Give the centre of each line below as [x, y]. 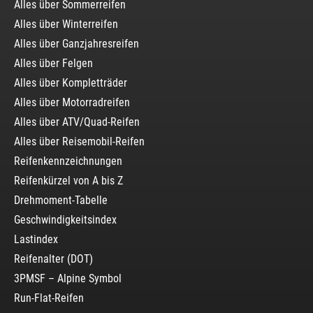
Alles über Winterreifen [66, 24]
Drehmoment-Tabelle [61, 200]
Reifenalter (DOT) [53, 259]
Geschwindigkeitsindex [65, 219]
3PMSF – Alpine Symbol [68, 278]
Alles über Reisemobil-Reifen [79, 141]
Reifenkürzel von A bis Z [68, 180]
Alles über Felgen [53, 63]
